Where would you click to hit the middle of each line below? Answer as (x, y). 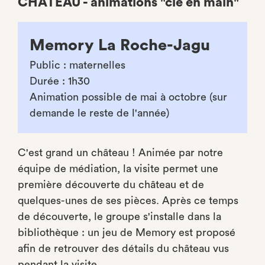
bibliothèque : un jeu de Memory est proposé (127, 232)
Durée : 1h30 (60, 81)
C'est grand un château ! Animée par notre (120, 153)
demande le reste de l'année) (99, 113)
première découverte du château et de (111, 185)
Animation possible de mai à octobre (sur (128, 97)
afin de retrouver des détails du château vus (123, 248)
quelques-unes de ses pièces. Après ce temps (128, 201)
